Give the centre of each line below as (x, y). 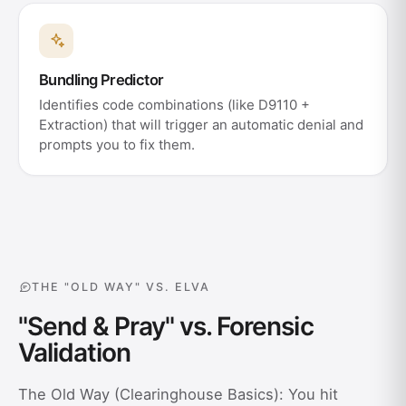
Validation (75, 353)
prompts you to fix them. (117, 145)
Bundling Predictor (101, 80)
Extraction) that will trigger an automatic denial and (201, 125)
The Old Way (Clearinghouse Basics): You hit (178, 394)
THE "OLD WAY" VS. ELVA (121, 286)
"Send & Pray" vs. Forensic (166, 326)
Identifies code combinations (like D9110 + (174, 105)
